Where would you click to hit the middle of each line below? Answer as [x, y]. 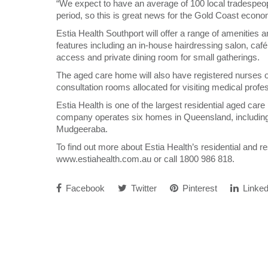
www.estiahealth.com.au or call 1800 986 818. [145, 159]
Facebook [84, 188]
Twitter [143, 188]
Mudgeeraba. [82, 129]
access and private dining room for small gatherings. [158, 57]
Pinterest [199, 188]
